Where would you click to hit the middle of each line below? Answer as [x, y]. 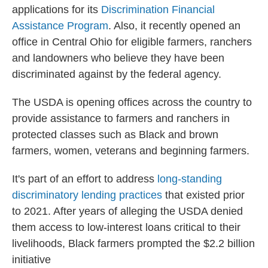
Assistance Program [60, 26]
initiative [31, 260]
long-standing [190, 179]
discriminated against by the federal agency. [117, 74]
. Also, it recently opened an [174, 26]
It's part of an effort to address [85, 179]
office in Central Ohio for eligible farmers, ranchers [132, 42]
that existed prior [203, 195]
